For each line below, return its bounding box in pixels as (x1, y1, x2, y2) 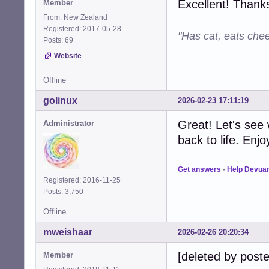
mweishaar (43, 227, 92, 238)
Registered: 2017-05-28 (43, 25, 121, 34)
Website (54, 52, 82, 61)
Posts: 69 (43, 36, 77, 45)
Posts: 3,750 (43, 187, 87, 196)
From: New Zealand (43, 13, 107, 22)
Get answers (178, 165, 221, 174)
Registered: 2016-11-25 (43, 176, 121, 185)
